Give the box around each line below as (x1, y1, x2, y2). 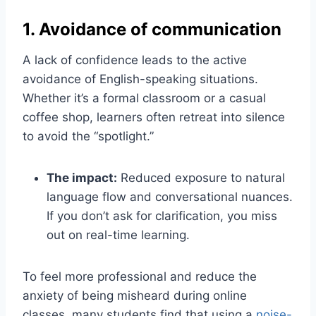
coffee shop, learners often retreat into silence (23, 110, 285, 125)
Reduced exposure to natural (117, 171, 285, 186)
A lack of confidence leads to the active (23, 53, 247, 68)
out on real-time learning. (47, 228, 190, 243)
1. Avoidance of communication (23, 19, 281, 40)
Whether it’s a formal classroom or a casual (23, 91, 266, 106)
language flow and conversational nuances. (47, 190, 293, 205)
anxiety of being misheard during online (23, 288, 247, 303)
